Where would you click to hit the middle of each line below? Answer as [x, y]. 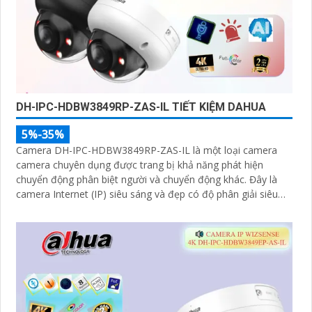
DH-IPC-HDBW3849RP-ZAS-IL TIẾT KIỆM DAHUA [141, 107]
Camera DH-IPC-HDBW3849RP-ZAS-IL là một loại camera [147, 150]
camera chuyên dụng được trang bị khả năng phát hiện [140, 164]
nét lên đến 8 [46, 208]
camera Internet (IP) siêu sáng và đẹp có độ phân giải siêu [147, 194]
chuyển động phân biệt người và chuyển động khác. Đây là [133, 179]
